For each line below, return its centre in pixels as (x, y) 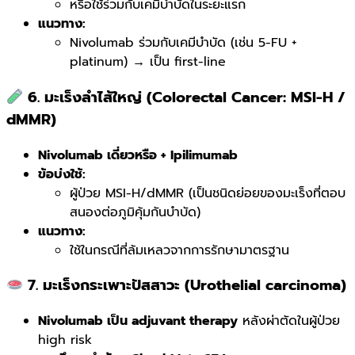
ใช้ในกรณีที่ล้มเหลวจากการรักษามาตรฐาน (179, 250)
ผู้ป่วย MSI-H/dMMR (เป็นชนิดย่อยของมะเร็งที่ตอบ (208, 193)
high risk (65, 340)
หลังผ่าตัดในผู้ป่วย (289, 321)
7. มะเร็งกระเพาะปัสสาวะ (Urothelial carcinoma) (185, 286)
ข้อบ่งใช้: (62, 174)
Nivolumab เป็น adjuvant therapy (138, 321)
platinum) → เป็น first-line (148, 62)
